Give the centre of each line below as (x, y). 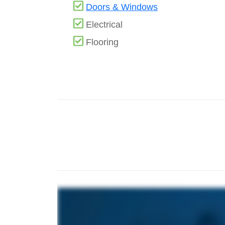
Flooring (102, 42)
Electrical (104, 24)
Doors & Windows (122, 7)
